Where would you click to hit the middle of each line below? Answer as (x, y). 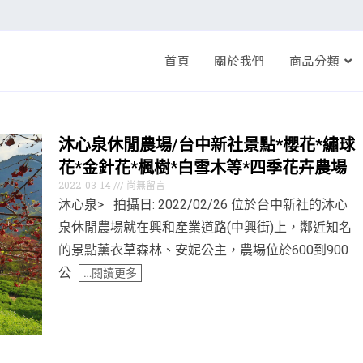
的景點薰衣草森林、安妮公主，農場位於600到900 (203, 250)
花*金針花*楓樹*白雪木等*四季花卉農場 (203, 168)
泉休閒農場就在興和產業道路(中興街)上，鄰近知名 (205, 227)
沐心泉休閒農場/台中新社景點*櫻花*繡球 (207, 145)
